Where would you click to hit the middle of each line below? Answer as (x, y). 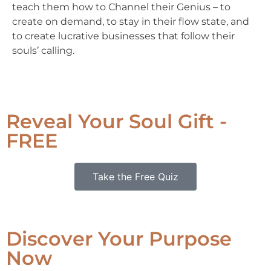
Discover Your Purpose (119, 238)
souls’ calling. (43, 51)
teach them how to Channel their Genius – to (121, 7)
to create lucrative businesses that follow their (123, 36)
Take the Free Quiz (135, 176)
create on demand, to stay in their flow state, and (131, 22)
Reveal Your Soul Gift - (116, 121)
